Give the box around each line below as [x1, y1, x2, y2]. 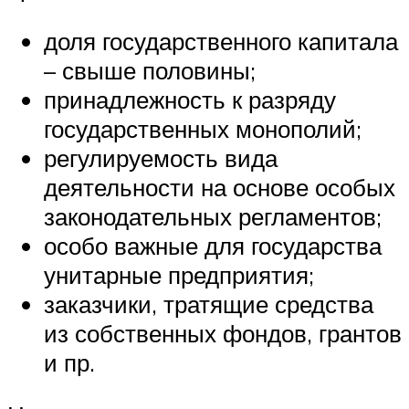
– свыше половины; [44, 55, 256, 85]
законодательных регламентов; [44, 201, 382, 231]
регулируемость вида [44, 142, 278, 173]
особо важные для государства [44, 230, 382, 260]
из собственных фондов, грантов [44, 318, 402, 348]
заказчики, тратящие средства [44, 288, 373, 319]
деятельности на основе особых [44, 172, 395, 202]
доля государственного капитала [44, 26, 398, 56]
